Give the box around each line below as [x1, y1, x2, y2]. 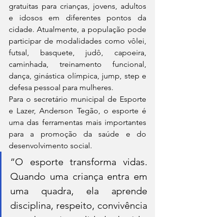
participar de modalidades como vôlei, [9, 36, 146, 46]
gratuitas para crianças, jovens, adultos [9, 1, 146, 11]
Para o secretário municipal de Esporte [9, 94, 146, 104]
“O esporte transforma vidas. [10, 156, 147, 168]
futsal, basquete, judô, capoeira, [9, 48, 146, 58]
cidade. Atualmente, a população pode [9, 25, 146, 34]
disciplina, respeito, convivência [10, 200, 147, 212]
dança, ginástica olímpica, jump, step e [9, 71, 146, 81]
